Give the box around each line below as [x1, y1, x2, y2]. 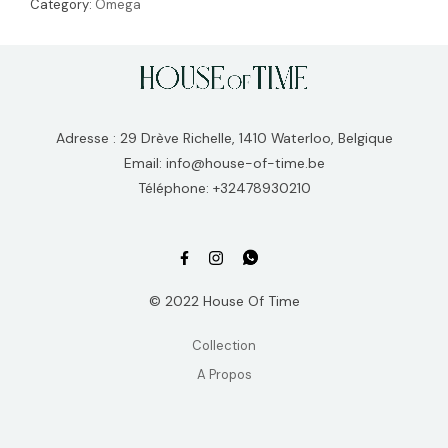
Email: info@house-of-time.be [123, 154, 325, 173]
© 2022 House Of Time [148, 291, 300, 310]
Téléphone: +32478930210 [137, 179, 311, 198]
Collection [192, 336, 256, 354]
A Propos [196, 365, 252, 383]
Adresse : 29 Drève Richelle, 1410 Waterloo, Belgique [55, 129, 393, 148]
